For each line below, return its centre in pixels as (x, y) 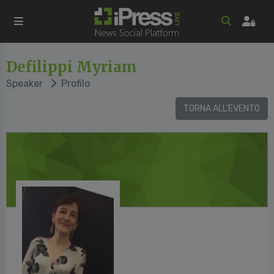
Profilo (73, 83)
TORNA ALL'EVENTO (222, 109)
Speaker (24, 83)
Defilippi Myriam (72, 67)
